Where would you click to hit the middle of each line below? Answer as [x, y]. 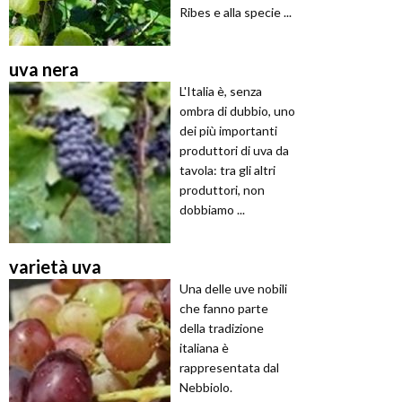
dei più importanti [228, 130]
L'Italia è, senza [221, 91]
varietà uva [55, 266]
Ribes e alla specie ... [236, 12]
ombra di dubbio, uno [237, 110]
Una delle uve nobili [233, 288]
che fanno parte [224, 308]
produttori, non [222, 189]
